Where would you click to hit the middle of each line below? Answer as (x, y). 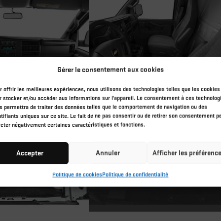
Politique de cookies (77, 175)
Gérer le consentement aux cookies (110, 70)
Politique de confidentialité (135, 175)
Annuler (108, 153)
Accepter (30, 153)
